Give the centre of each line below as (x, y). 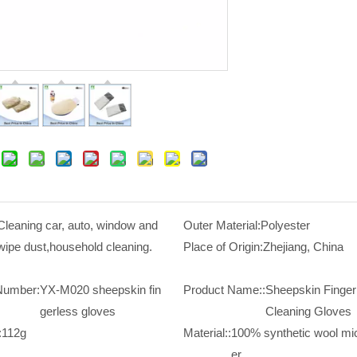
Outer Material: (222, 226)
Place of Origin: (223, 247)
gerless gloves (78, 312)
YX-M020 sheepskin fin (100, 290)
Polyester (285, 226)
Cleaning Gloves (308, 312)
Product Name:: (224, 290)
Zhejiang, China (303, 247)
